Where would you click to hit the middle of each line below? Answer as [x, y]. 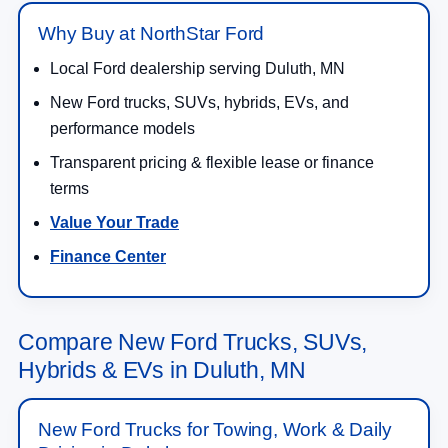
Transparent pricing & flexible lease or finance [212, 162]
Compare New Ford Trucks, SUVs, [193, 341]
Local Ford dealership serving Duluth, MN [197, 68]
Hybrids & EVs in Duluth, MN [162, 369]
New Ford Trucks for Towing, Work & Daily [215, 429]
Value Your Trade [114, 222]
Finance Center [108, 256]
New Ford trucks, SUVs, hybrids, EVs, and [199, 102]
